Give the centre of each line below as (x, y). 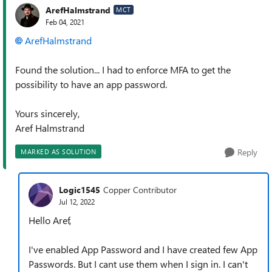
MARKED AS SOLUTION (58, 151)
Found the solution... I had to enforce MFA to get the (123, 70)
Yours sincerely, (47, 113)
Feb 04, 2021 (65, 22)
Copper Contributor (140, 189)
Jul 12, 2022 (77, 201)
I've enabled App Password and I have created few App (143, 249)
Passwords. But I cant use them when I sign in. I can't (138, 264)
